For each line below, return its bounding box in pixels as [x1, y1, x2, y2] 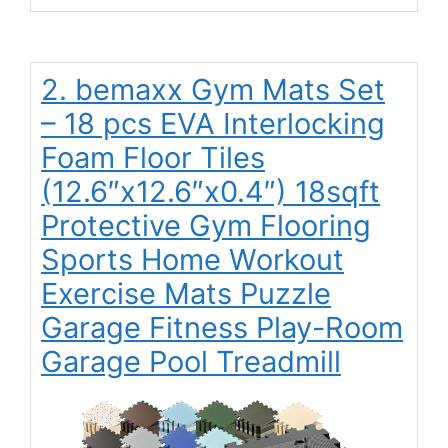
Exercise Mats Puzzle [41, 275, 331, 311]
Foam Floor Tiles [41, 139, 265, 175]
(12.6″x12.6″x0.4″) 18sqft [41, 173, 380, 209]
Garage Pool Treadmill [41, 343, 341, 379]
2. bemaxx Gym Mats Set [41, 71, 385, 107]
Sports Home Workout [41, 241, 344, 277]
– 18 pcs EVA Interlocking [41, 105, 385, 141]
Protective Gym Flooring [41, 207, 371, 243]
